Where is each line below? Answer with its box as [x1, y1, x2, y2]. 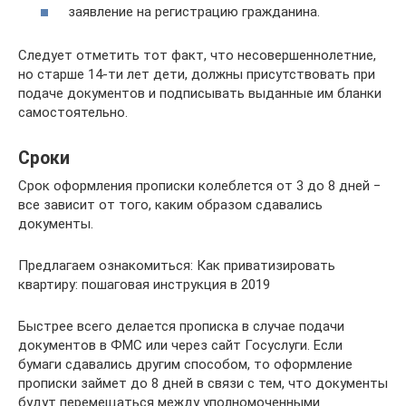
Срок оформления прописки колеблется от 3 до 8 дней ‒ [18, 177, 381, 194]
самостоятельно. [18, 103, 128, 121]
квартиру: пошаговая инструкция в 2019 [18, 275, 270, 293]
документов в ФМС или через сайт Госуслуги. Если [18, 336, 343, 353]
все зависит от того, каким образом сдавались [18, 196, 323, 213]
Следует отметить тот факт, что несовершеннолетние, [18, 46, 376, 63]
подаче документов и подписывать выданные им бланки [18, 84, 382, 101]
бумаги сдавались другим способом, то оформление [18, 355, 353, 372]
